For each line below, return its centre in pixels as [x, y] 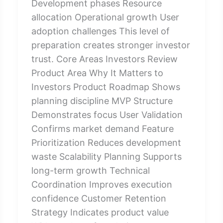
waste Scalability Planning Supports [106, 156]
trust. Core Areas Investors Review [104, 59]
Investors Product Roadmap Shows [106, 87]
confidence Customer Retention [99, 198]
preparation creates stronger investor [111, 45]
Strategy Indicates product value [100, 212]
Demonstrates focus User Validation [107, 114]
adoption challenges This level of [100, 31]
